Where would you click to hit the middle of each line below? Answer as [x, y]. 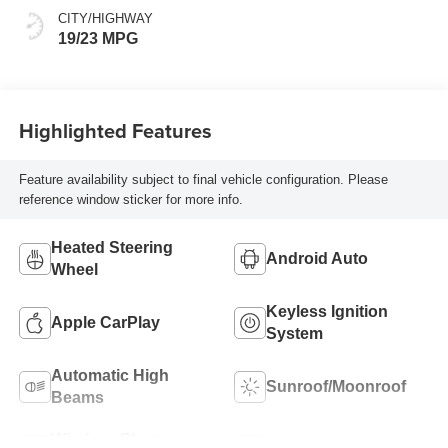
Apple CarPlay [105, 323]
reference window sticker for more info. [130, 199]
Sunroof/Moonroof [336, 387]
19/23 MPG [97, 39]
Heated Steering [111, 248]
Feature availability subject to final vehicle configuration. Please [203, 179]
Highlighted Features [115, 130]
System [294, 334]
